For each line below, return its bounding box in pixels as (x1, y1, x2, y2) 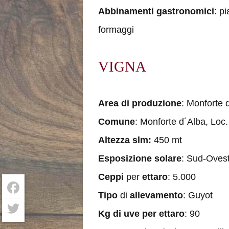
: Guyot (183, 190, 213, 200)
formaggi (98, 25, 134, 35)
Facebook (5, 198, 45, 209)
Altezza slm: (98, 135, 154, 145)
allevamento (130, 190, 183, 200)
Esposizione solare (98, 153, 181, 164)
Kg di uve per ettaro (98, 209, 185, 219)
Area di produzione (98, 98, 181, 108)
